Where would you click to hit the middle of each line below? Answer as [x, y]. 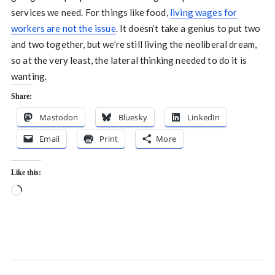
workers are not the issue [63, 29]
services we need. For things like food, [90, 13]
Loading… [42, 192]
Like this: [26, 173]
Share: [21, 97]
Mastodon [59, 118]
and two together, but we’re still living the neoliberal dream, [134, 45]
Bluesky [133, 118]
